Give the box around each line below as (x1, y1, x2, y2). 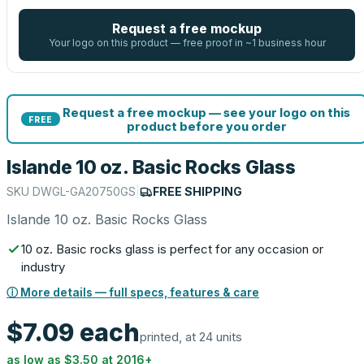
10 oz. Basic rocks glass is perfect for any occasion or (21, 241, 323, 257)
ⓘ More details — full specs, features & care (6, 286, 259, 299)
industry (21, 259, 65, 275)
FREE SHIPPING (153, 184, 242, 198)
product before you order (126, 119, 287, 133)
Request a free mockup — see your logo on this (63, 105, 350, 119)
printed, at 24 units (140, 329, 242, 344)
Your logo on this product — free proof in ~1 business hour (48, 37, 326, 49)
